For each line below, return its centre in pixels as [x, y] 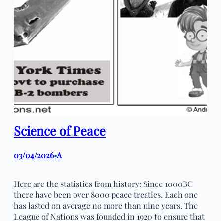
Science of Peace [60, 130]
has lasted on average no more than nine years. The [106, 205]
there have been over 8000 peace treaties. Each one [106, 195]
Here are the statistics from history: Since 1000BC [103, 184]
